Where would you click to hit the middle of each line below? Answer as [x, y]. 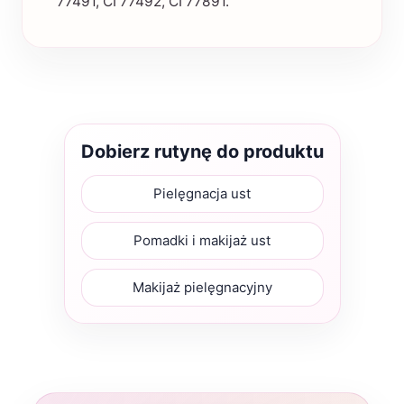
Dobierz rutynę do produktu [202, 151]
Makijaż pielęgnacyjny [202, 287]
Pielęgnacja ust [202, 193]
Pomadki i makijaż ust [202, 240]
